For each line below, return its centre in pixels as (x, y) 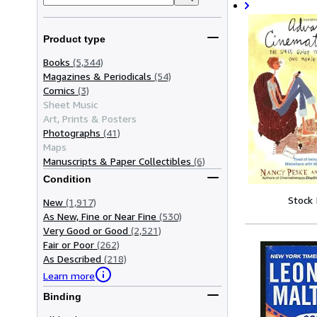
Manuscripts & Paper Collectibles (117, 161)
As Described (72, 258)
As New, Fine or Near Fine (100, 216)
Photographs (72, 132)
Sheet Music (70, 104)
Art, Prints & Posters (90, 118)
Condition (67, 179)
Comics (59, 90)
